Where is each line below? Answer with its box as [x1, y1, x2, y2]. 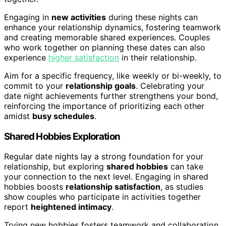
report [4, 202, 31, 212]
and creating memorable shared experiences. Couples [4, 32, 210, 42]
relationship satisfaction [66, 182, 160, 192]
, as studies [160, 182, 203, 192]
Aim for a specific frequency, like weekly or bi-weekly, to [4, 70, 221, 81]
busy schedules [32, 110, 94, 121]
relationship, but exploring [4, 161, 106, 172]
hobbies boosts [4, 182, 66, 192]
